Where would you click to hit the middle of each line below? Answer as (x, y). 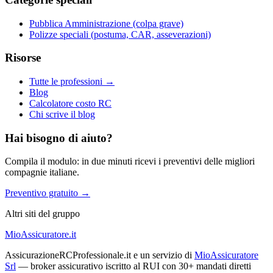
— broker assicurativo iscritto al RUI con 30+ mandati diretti (135, 266)
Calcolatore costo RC (70, 103)
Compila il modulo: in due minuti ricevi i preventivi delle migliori (130, 161)
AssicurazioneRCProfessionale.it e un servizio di (98, 255)
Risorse (23, 58)
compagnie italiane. (42, 172)
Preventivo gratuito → (48, 193)
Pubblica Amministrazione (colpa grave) (106, 23)
